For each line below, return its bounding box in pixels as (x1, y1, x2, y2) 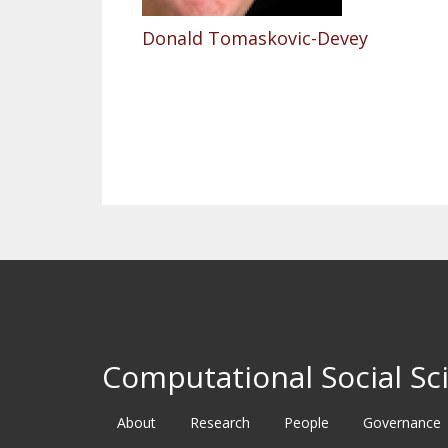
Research (190, 413, 250, 432)
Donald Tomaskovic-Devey (142, 26, 368, 50)
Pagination (141, 107, 234, 131)
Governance (363, 413, 441, 432)
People (284, 413, 329, 432)
